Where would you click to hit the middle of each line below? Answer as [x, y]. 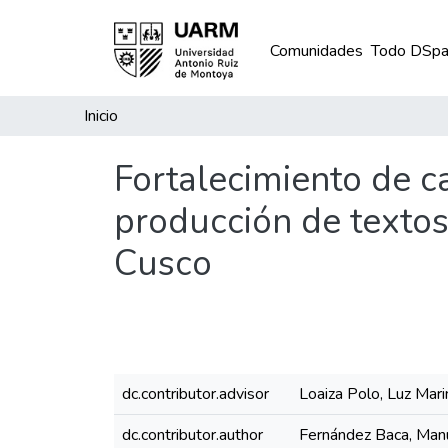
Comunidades [316, 51]
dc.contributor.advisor [195, 394]
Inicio [101, 116]
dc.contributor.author [192, 435]
